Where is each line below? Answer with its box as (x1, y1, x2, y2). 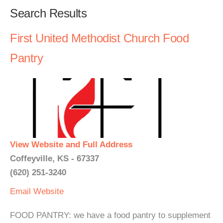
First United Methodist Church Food (10, 31, 189, 45)
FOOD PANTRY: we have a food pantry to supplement (10, 211, 211, 220)
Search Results (10, 6, 87, 20)
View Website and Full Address (10, 140, 132, 149)
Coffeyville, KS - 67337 (10, 154, 99, 163)
